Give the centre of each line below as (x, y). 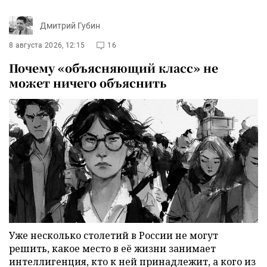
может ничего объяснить (88, 83)
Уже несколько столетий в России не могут (114, 235)
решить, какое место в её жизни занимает (112, 248)
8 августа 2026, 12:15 (47, 45)
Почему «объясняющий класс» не (114, 68)
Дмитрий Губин (70, 25)
